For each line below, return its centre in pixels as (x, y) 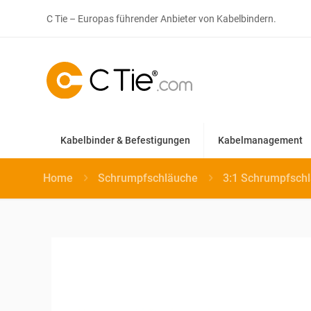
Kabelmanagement (260, 140)
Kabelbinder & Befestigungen (125, 140)
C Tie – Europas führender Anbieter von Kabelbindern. (161, 18)
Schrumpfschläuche (148, 178)
